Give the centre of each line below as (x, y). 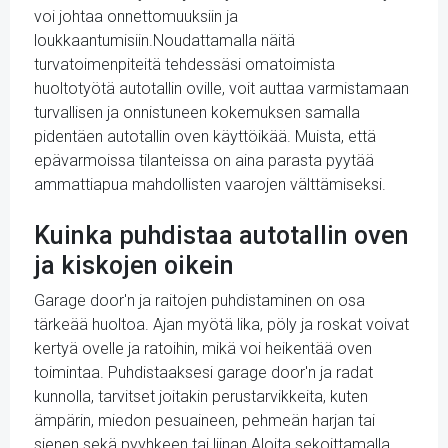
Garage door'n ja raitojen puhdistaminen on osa (199, 300)
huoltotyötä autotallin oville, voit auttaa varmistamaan (221, 88)
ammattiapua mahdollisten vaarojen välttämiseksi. (210, 184)
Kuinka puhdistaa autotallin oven (221, 235)
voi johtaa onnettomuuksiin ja (136, 16)
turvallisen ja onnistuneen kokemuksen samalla (197, 112)
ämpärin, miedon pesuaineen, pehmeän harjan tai (204, 420)
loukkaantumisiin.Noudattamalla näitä (164, 40)
